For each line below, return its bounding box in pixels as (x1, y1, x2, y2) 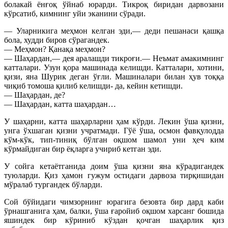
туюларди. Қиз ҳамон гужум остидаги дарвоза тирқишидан (4, 170, 224, 180)
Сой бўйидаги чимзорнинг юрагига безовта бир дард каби (4, 197, 224, 206)
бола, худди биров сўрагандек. (4, 35, 109, 44)
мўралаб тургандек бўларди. (4, 180, 102, 189)
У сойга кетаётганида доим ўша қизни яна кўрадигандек (4, 161, 224, 170)
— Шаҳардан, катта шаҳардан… (4, 99, 116, 108)
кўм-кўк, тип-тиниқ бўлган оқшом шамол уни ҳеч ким (4, 135, 224, 144)
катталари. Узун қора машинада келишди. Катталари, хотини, (4, 63, 224, 72)
